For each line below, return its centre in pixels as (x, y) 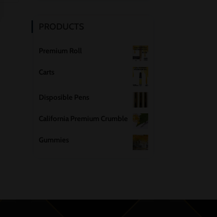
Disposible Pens (64, 98)
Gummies (54, 140)
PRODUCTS (62, 27)
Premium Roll (61, 51)
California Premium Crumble (84, 119)
